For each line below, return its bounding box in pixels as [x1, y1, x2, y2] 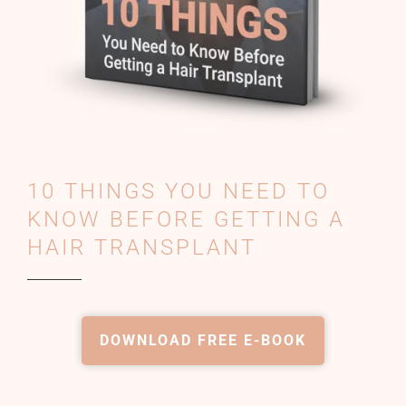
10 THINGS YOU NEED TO [27, 178, 330, 204]
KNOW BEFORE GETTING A [27, 206, 345, 232]
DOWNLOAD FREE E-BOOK [100, 331, 306, 349]
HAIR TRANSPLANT [27, 234, 256, 260]
